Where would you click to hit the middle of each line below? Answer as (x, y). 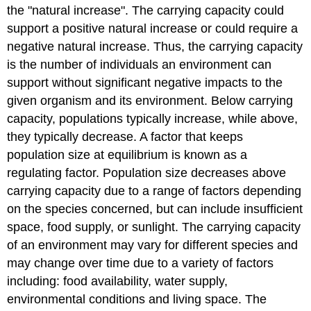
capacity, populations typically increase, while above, (153, 118)
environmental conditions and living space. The (137, 299)
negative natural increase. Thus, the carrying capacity (155, 46)
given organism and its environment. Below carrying (150, 100)
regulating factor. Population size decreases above (147, 173)
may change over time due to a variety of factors (141, 263)
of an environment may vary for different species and (153, 245)
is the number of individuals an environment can (140, 64)
